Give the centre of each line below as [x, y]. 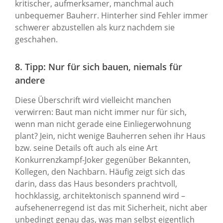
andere [30, 80]
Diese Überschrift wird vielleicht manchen [93, 100]
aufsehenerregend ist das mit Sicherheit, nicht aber [111, 207]
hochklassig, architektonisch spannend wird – [100, 195]
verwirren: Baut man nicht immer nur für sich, [101, 112]
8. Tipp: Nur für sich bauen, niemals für [99, 66]
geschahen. [36, 39]
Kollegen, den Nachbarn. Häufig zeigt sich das [100, 171]
